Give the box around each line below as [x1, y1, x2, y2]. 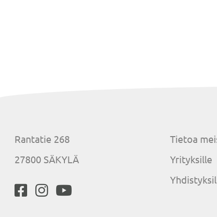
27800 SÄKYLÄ [15, 153, 79, 165]
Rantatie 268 [15, 132, 70, 145]
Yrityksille [170, 153, 212, 165]
